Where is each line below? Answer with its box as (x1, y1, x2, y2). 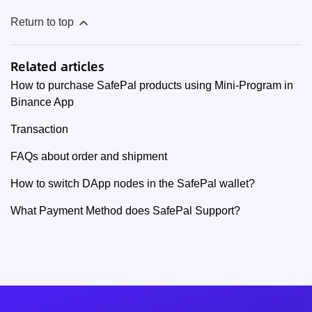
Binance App (10, 95, 74, 108)
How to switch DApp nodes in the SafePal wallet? (10, 177, 255, 189)
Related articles (10, 57, 104, 75)
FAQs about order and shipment (10, 150, 167, 162)
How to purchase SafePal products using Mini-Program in (10, 79, 293, 91)
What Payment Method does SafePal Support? (10, 204, 240, 217)
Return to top (10, 15, 77, 28)
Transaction (10, 123, 68, 135)
